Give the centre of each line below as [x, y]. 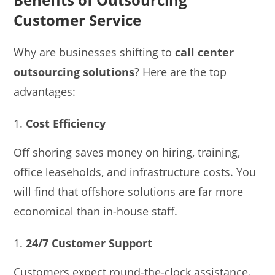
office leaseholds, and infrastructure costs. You [135, 172]
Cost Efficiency [66, 123]
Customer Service [78, 20]
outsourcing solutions [74, 72]
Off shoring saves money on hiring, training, [127, 152]
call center [205, 52]
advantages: [45, 91]
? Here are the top [181, 72]
